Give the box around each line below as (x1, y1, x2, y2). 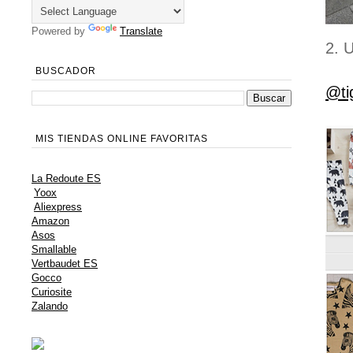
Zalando (32, 300, 68, 313)
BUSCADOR (35, 65, 96, 77)
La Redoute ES (32, 173, 101, 185)
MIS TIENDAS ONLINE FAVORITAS (35, 133, 208, 145)
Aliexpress (34, 201, 82, 214)
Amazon (32, 215, 69, 228)
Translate (120, 25, 162, 38)
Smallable (32, 243, 76, 256)
